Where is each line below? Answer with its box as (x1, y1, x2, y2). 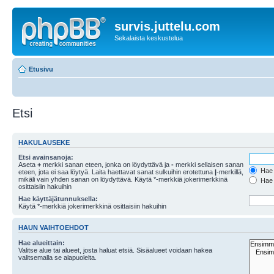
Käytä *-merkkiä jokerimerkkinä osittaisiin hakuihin (18, 202, 166, 210)
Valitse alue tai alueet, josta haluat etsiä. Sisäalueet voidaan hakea (18, 246, 212, 254)
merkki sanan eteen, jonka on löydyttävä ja (41, 161, 171, 168)
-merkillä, (217, 168, 243, 176)
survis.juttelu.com (114, 20, 220, 33)
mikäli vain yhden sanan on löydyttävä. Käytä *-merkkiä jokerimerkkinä (18, 176, 228, 183)
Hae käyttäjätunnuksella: (18, 195, 98, 202)
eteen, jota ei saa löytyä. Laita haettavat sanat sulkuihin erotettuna (18, 168, 215, 176)
